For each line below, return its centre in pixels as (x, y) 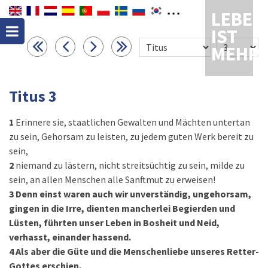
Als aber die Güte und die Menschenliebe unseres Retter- (137, 251)
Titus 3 (33, 96)
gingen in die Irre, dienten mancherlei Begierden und (122, 208)
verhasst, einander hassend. (70, 237)
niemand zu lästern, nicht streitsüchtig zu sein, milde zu (130, 165)
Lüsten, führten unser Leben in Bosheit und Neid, (114, 223)
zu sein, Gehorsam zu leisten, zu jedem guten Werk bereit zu (131, 136)
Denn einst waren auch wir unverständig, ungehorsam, (133, 194)
